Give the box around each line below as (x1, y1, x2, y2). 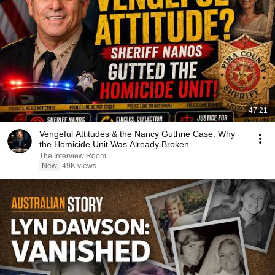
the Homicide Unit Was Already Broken (39, 139, 189, 149)
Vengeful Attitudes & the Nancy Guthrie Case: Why (39, 129, 235, 139)
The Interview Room (39, 152, 106, 160)
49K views (62, 161, 96, 170)
